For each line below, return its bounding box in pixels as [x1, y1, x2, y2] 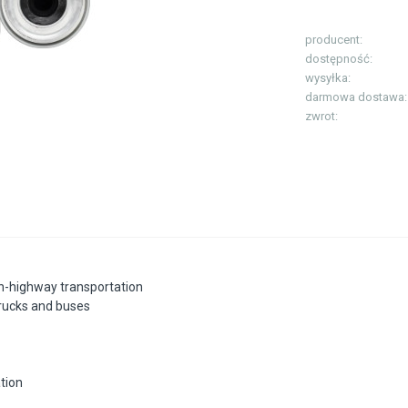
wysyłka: [305, 71, 351, 86]
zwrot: [305, 109, 338, 124]
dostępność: [305, 52, 372, 66]
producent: [305, 33, 362, 47]
